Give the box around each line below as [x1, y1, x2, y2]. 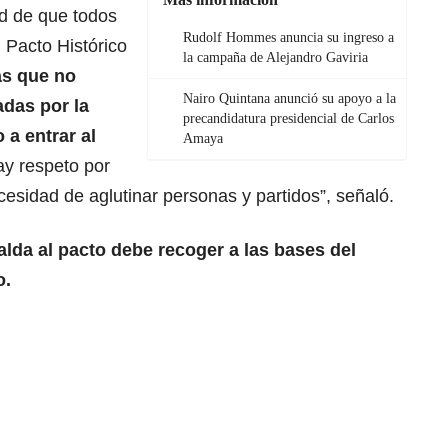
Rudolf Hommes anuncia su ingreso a [183, 30, 394, 46]
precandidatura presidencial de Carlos [183, 111, 394, 127]
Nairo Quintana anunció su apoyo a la [183, 91, 396, 107]
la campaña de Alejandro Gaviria [183, 50, 368, 66]
